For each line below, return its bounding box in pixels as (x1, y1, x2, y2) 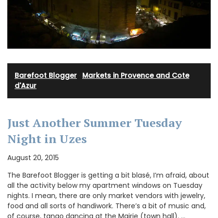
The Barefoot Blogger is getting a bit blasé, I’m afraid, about (7, 170, 209, 180)
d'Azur (15, 80, 36, 91)
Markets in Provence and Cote (82, 70, 189, 80)
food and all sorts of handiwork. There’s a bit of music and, (7, 200, 206, 211)
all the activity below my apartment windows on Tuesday (7, 180, 202, 190)
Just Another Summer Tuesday (7, 114, 182, 130)
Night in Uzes (7, 130, 87, 146)
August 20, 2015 (7, 152, 59, 163)
